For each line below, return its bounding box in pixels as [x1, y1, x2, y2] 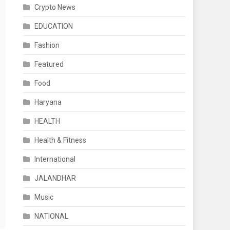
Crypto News [34, 3, 76, 11]
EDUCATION [34, 22, 73, 30]
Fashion [34, 41, 60, 49]
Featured [34, 60, 64, 68]
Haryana [34, 98, 62, 106]
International [34, 155, 76, 163]
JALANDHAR [34, 174, 76, 182]
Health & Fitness [34, 136, 87, 144]
